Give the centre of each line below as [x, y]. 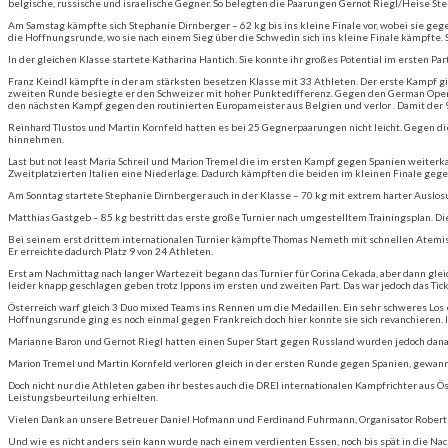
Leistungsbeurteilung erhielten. [83, 396]
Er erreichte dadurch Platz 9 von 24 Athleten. [110, 250]
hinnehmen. [36, 138]
